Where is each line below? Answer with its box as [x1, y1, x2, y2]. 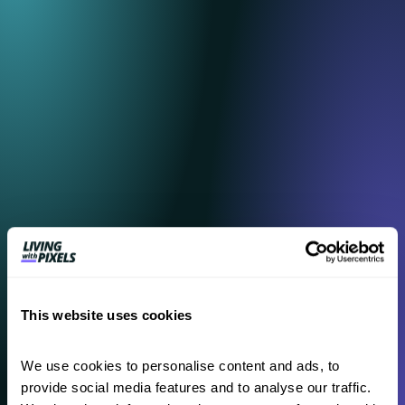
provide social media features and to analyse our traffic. [21, 379, 372, 395]
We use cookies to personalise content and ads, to [21, 357, 340, 373]
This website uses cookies [21, 307, 193, 324]
